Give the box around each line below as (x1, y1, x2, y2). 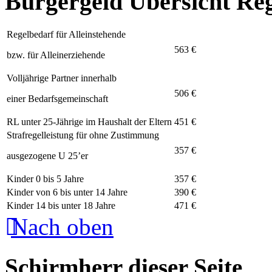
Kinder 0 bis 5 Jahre (7, 174, 84, 185)
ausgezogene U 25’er (7, 151, 88, 161)
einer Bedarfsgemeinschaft (7, 93, 108, 104)
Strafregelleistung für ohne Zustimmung (7, 130, 159, 141)
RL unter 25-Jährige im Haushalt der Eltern (7, 117, 172, 127)
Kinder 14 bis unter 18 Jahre (7, 200, 115, 211)
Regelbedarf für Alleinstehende (7, 29, 126, 40)
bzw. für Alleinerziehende (7, 50, 105, 61)
